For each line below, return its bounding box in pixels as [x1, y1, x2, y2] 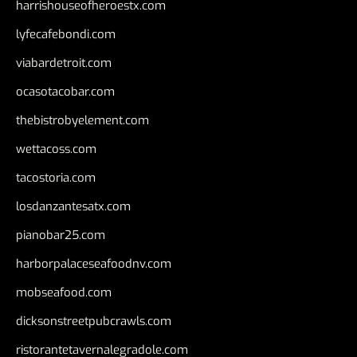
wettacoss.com [16, 141, 96, 157]
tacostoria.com [16, 170, 96, 186]
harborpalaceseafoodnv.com [16, 256, 171, 272]
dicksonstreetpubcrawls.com [16, 313, 171, 329]
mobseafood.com [16, 284, 112, 300]
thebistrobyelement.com [16, 112, 149, 128]
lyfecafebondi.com [16, 26, 116, 42]
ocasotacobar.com [16, 84, 115, 100]
